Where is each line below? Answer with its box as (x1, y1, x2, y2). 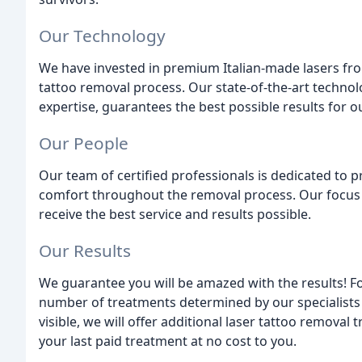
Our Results (39, 238, 131, 262)
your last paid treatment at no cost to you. (39, 331, 297, 350)
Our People (39, 131, 128, 154)
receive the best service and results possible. (39, 204, 311, 223)
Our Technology (39, 24, 166, 48)
